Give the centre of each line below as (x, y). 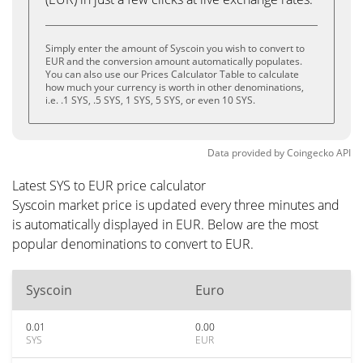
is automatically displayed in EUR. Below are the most (165, 224)
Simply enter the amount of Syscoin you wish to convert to (175, 48)
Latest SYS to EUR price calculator (109, 186)
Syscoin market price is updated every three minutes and (176, 205)
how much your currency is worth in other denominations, (175, 87)
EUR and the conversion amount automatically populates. (174, 61)
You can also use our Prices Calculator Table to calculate (172, 74)
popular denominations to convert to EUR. (133, 244)
